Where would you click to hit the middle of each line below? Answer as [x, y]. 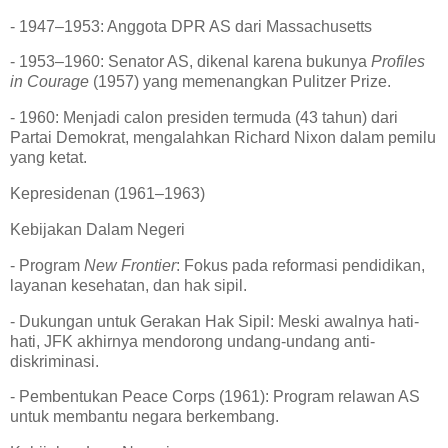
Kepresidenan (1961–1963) [111, 194]
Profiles [398, 62]
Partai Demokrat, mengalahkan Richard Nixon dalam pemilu [223, 138]
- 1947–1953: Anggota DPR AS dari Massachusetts [195, 26]
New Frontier [130, 265]
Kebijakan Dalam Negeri [101, 229]
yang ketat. [52, 158]
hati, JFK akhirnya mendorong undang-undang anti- [192, 341]
